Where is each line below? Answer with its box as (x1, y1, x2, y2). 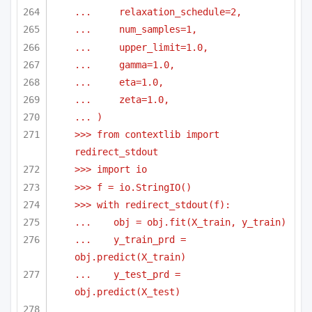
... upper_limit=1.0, (75, 41, 208, 53)
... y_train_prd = (75, 234, 186, 246)
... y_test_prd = (75, 269, 180, 281)
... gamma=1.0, (75, 58, 175, 70)
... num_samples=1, (75, 24, 197, 36)
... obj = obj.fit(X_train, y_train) (75, 217, 286, 228)
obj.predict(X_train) (75, 251, 186, 263)
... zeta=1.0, (75, 94, 169, 106)
